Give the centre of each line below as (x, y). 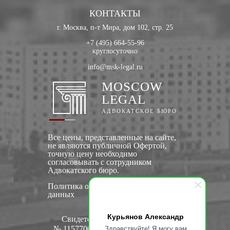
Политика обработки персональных (110, 186)
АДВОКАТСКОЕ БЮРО (139, 111)
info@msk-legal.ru (115, 67)
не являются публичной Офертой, (107, 145)
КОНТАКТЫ (115, 13)
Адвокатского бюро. (83, 170)
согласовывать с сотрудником (99, 162)
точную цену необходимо (92, 154)
